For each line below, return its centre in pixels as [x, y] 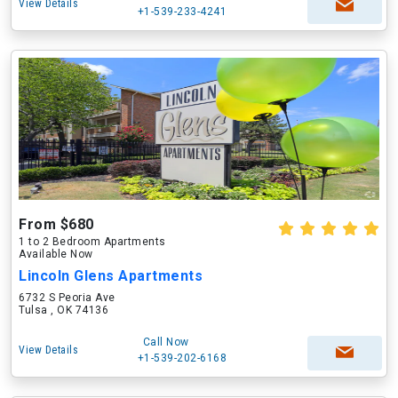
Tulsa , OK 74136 [64, 310]
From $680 [56, 224]
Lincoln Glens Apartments [111, 276]
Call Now [166, 342]
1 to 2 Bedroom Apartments [92, 242]
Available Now [56, 254]
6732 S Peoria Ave [67, 298]
